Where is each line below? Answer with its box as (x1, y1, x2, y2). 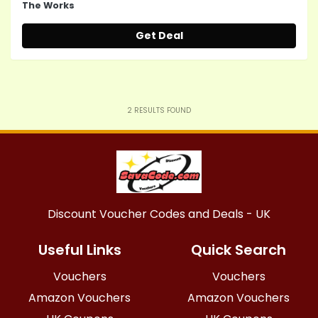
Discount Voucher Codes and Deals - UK (48, 206, 270, 222)
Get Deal (135, 28, 183, 43)
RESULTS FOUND (132, 105, 191, 116)
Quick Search (191, 240, 286, 260)
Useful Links (38, 240, 121, 260)
